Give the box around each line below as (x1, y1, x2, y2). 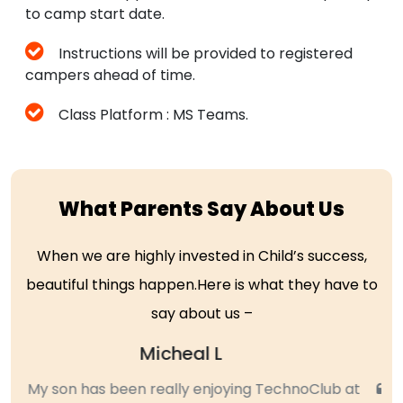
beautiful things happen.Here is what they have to (25, 274, 378, 296)
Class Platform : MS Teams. (58, 104, 248, 126)
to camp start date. (25, 4, 165, 25)
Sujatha (166, 341, 237, 367)
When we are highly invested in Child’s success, (36, 246, 367, 267)
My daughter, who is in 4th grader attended (57, 379, 367, 400)
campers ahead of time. (25, 65, 195, 86)
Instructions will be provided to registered (58, 43, 353, 65)
